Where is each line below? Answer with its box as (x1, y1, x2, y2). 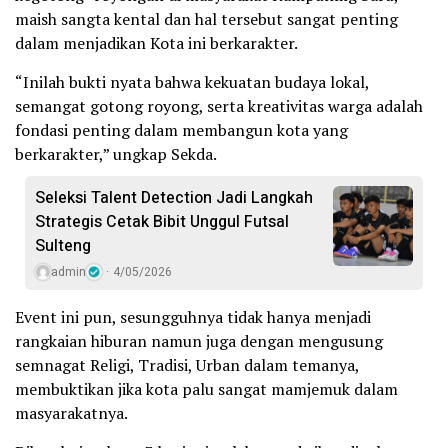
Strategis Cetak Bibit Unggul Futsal (35, 209, 289, 234)
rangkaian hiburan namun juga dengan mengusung (15, 329, 383, 352)
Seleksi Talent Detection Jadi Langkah (35, 185, 313, 210)
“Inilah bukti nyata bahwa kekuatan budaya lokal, (15, 70, 369, 93)
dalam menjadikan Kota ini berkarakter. (15, 31, 298, 54)
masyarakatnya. (15, 401, 128, 424)
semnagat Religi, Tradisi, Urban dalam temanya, (15, 353, 359, 376)
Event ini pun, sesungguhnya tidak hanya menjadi (15, 305, 371, 328)
